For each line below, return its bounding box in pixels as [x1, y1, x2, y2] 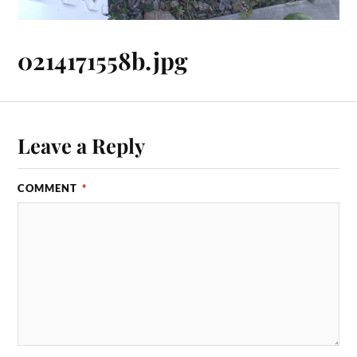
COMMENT [18, 182, 81, 195]
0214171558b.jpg [18, 44, 188, 76]
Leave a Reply [18, 131, 146, 159]
